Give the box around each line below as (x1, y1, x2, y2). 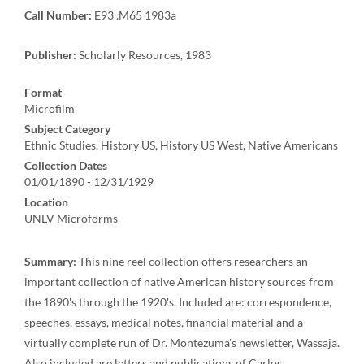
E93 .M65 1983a (92, 8, 176, 22)
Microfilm (24, 102, 75, 115)
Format (24, 85, 62, 99)
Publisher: (24, 48, 76, 62)
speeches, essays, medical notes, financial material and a (24, 315, 303, 329)
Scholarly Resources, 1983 (76, 48, 211, 62)
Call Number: (24, 8, 92, 22)
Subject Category (24, 122, 110, 136)
